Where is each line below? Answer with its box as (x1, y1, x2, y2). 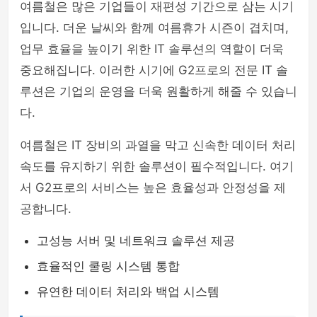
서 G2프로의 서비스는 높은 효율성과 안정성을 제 (20, 180, 286, 195)
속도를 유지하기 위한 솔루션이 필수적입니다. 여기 (20, 159, 294, 173)
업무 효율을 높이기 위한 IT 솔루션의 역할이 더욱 (20, 42, 284, 56)
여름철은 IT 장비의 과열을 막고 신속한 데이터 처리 (20, 138, 296, 152)
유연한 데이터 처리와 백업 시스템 (37, 284, 219, 299)
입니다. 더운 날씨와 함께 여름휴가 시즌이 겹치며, (20, 21, 289, 35)
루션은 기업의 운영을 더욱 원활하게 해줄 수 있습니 (20, 84, 297, 98)
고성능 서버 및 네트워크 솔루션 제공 (37, 234, 235, 248)
